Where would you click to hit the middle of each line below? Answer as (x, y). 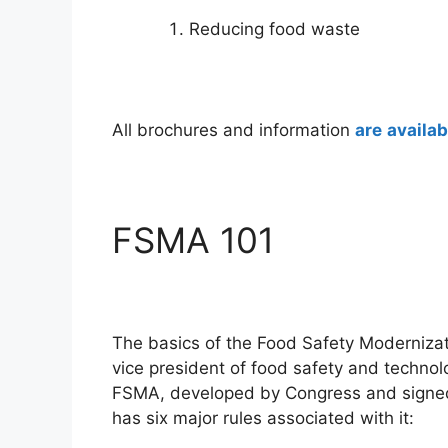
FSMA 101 (193, 239)
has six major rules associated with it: (263, 418)
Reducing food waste (274, 28)
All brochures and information (233, 129)
